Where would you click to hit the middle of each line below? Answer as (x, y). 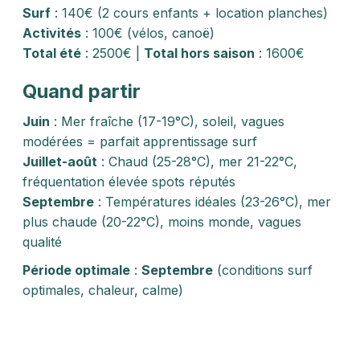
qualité (42, 242)
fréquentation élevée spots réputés (129, 182)
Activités (52, 33)
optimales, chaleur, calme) (103, 290)
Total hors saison (199, 53)
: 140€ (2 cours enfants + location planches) (189, 13)
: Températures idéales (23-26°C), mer (213, 202)
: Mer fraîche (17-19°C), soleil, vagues (167, 121)
